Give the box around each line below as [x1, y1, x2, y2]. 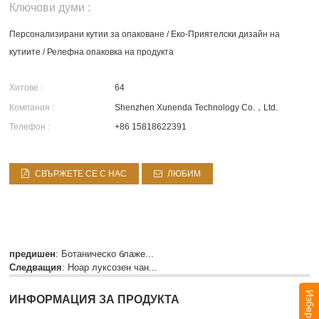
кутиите [9, 46, 41, 57]
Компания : [9, 102, 55, 113]
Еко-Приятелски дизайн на [171, 28, 281, 39]
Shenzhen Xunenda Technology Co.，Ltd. [115, 102, 278, 113]
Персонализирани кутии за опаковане [9, 28, 165, 39]
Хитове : [9, 82, 43, 93]
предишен [9, 248, 56, 259]
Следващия [9, 261, 63, 273]
